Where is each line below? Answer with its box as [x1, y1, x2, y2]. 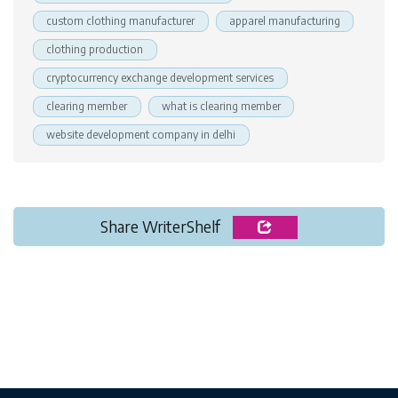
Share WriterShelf [100, 216, 225, 236]
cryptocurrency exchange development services [46, 71, 275, 84]
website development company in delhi [46, 128, 236, 141]
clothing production [46, 43, 144, 56]
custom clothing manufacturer [46, 14, 195, 28]
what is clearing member [161, 99, 281, 113]
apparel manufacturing [228, 14, 340, 28]
